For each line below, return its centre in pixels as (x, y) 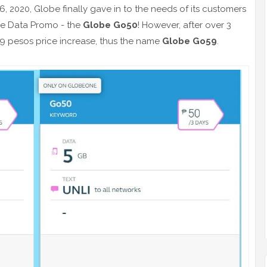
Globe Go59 (190, 41)
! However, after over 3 (184, 25)
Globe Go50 (110, 25)
